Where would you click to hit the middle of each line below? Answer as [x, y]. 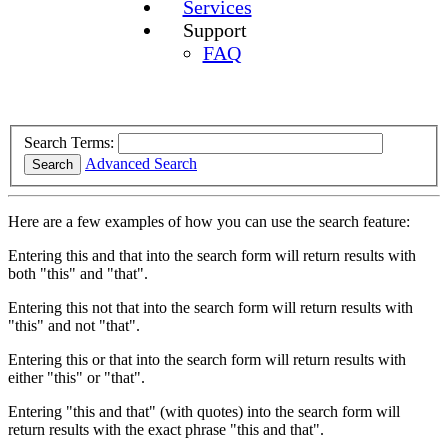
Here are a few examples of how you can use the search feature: [209, 221]
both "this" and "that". [78, 273]
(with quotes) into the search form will [278, 411]
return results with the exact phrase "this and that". [166, 429]
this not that [102, 307]
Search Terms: [71, 142]
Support [214, 30]
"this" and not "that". [74, 325]
